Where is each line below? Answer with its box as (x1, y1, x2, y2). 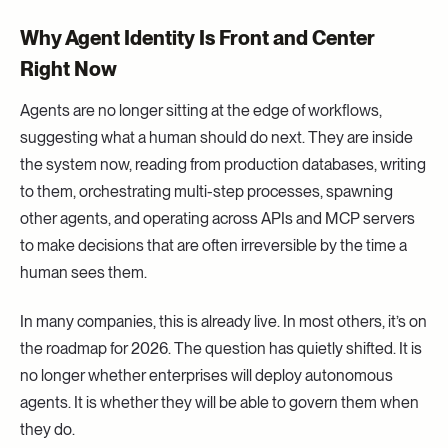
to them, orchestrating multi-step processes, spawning (20, 181, 393, 201)
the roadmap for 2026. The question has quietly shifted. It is (20, 338, 422, 358)
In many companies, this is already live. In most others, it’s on (20, 311, 427, 331)
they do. (20, 419, 75, 439)
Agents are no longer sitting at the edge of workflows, (20, 100, 382, 120)
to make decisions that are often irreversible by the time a (20, 235, 407, 255)
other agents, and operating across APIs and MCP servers (20, 208, 415, 228)
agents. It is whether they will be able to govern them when (20, 392, 419, 412)
